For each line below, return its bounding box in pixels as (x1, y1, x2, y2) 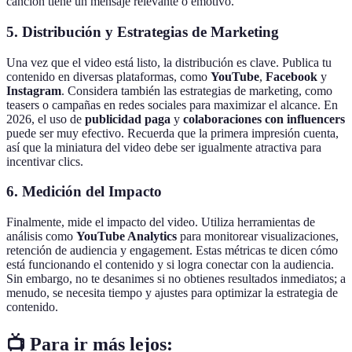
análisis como (6, 229, 76, 244)
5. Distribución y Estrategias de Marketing (6, 23, 279, 40)
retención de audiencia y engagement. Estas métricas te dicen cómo (6, 244, 338, 258)
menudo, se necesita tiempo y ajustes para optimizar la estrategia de (6, 286, 338, 300)
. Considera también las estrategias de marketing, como (61, 83, 332, 97)
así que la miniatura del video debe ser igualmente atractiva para (6, 140, 321, 154)
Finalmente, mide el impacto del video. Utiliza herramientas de (6, 215, 315, 229)
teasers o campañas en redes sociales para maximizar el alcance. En (6, 97, 338, 112)
